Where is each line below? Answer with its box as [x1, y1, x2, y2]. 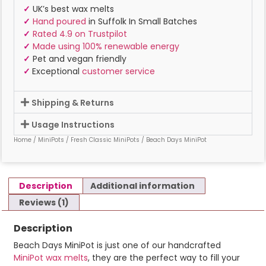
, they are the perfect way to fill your [88, 252, 240, 264]
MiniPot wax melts [14, 252, 88, 264]
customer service [82, 65, 155, 78]
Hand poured [33, 15, 86, 28]
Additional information [90, 179, 195, 192]
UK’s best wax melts [30, 3, 114, 15]
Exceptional [32, 65, 82, 78]
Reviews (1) [18, 197, 69, 209]
